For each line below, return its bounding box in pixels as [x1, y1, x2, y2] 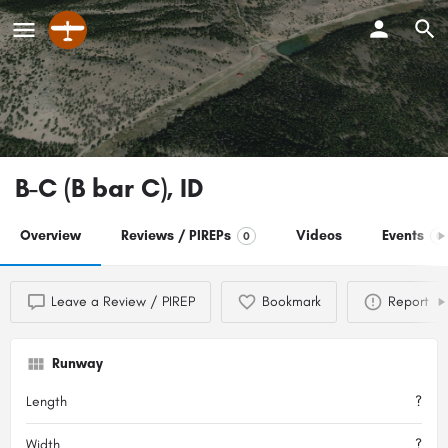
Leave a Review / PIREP [51, 292, 195, 310]
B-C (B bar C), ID [15, 171, 204, 204]
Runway [52, 354, 103, 372]
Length [26, 392, 67, 410]
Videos [296, 226, 342, 244]
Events [382, 226, 424, 244]
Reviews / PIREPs [121, 226, 231, 244]
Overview [20, 226, 81, 244]
